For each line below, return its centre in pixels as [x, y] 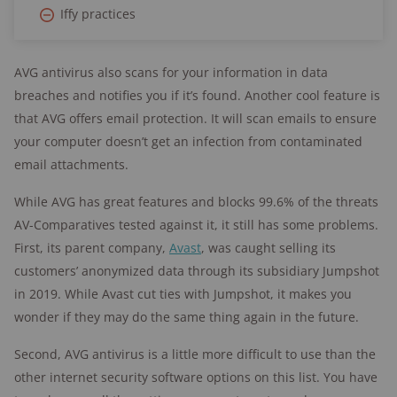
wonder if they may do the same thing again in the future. [187, 317]
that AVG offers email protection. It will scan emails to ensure [195, 118]
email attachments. [71, 164]
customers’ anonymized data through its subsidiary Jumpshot [197, 271]
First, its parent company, [92, 248]
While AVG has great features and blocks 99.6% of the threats [196, 202]
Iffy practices [98, 14]
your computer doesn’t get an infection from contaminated [188, 141]
